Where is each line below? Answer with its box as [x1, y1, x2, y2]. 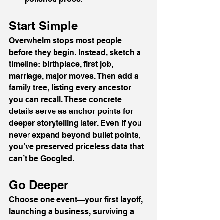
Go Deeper [9, 178, 68, 192]
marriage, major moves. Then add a [9, 71, 140, 81]
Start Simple [9, 19, 78, 33]
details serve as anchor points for [9, 107, 135, 116]
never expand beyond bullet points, [9, 130, 142, 140]
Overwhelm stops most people [9, 36, 124, 46]
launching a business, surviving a [9, 207, 136, 217]
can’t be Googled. [9, 154, 74, 164]
